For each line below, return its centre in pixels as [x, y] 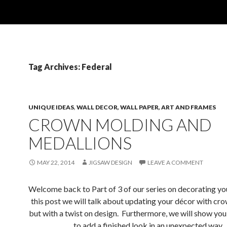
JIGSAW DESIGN [110, 162]
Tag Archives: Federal [70, 67]
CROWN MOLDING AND [120, 125]
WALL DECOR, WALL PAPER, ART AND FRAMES [146, 107]
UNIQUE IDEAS [51, 107]
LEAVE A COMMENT [175, 162]
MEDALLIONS [80, 143]
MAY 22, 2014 [56, 162]
